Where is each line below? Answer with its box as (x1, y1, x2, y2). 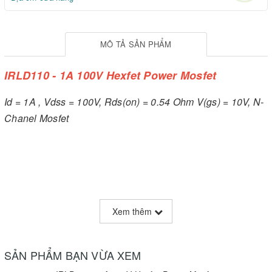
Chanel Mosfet (4, 111, 69, 126)
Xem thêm (112, 205, 154, 218)
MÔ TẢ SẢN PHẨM (100, 38, 172, 50)
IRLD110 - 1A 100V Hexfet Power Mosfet (4, 67, 217, 84)
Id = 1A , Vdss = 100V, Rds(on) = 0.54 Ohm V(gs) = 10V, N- (4, 95, 264, 109)
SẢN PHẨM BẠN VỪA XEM (4, 247, 141, 263)
